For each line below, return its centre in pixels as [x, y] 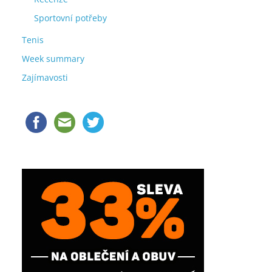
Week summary [53, 59]
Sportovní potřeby [70, 18]
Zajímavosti [45, 77]
